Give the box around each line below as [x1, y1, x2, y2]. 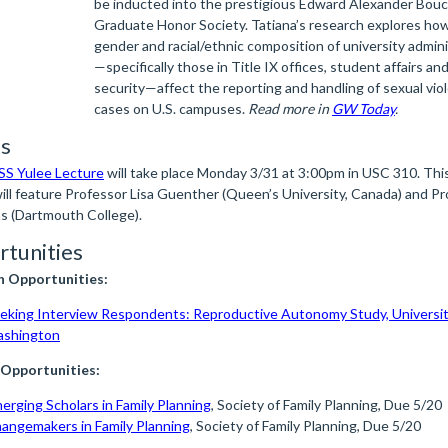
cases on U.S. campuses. [94, 100, 248, 117]
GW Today [332, 100, 395, 117]
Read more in [248, 100, 332, 117]
